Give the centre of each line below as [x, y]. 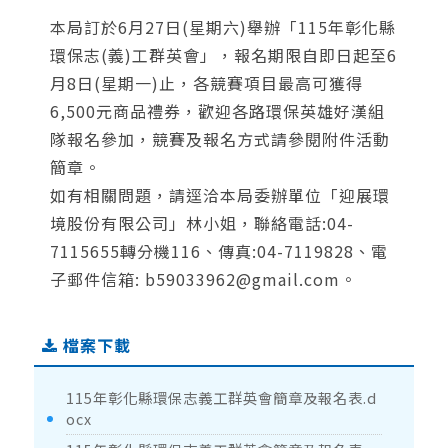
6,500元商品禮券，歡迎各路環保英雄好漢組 [217, 111]
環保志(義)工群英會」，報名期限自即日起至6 [223, 55]
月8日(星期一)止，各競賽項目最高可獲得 [206, 83]
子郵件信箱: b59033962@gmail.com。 [203, 279]
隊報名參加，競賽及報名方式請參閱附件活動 [219, 139]
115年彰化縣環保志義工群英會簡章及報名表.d [221, 398]
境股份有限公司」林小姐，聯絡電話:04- [201, 223]
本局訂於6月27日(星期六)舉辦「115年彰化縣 [222, 27]
